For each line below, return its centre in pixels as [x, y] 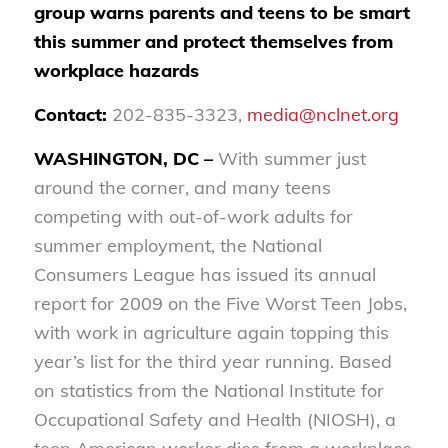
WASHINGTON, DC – [125, 159]
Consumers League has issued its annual [204, 275]
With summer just [291, 159]
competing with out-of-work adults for [193, 217]
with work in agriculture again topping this [211, 333]
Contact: [70, 114]
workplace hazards [116, 70]
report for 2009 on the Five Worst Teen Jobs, [220, 304]
